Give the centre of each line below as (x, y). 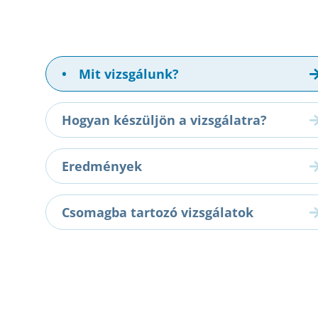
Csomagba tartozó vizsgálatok (158, 213)
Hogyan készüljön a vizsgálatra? (164, 120)
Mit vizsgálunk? (127, 74)
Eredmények (102, 166)
